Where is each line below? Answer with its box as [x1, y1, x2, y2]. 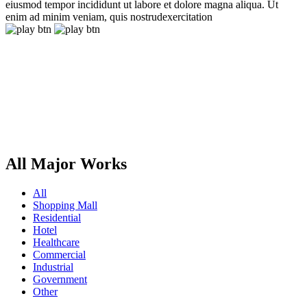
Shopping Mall [33, 199, 97, 212]
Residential [33, 212, 81, 224]
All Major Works [5, 155, 127, 173]
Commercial [33, 249, 86, 261]
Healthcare [33, 236, 79, 249]
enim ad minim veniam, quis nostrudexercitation [5, 11, 212, 23]
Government [33, 273, 87, 286]
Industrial [33, 261, 73, 273]
